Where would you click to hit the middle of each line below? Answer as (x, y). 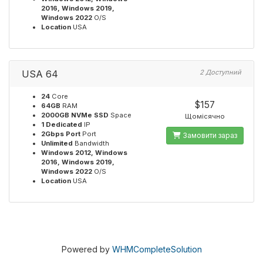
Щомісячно (205, 116)
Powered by (87, 249)
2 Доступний (220, 72)
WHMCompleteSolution (157, 249)
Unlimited (57, 143)
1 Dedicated (62, 124)
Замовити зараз (209, 135)
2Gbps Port (61, 134)
